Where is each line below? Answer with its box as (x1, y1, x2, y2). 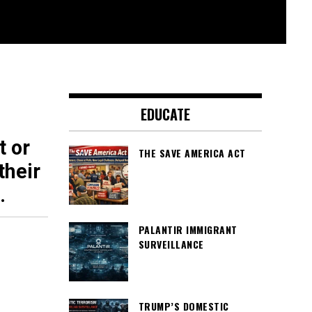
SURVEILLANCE (138, 237, 204, 251)
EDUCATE (140, 104, 190, 125)
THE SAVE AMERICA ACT (138, 146, 246, 160)
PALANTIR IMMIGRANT (138, 222, 237, 237)
